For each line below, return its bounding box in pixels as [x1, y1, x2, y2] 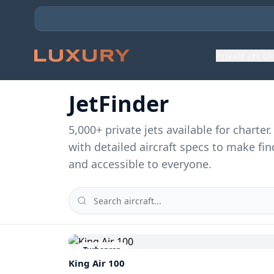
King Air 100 [68, 257, 125, 269]
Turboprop [83, 245, 121, 255]
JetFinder [68, 89, 169, 119]
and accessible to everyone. [68, 157, 212, 171]
